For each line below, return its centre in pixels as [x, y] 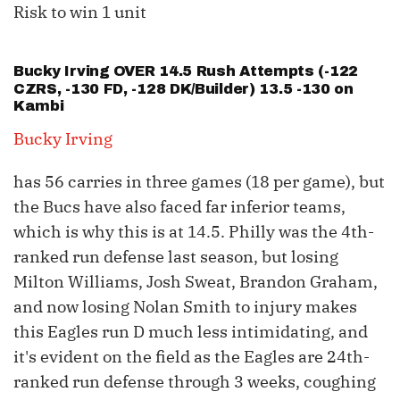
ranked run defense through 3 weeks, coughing [195, 382]
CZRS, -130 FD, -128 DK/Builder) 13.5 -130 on [183, 89]
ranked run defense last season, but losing [176, 257]
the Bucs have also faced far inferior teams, [179, 207]
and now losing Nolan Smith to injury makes [185, 307]
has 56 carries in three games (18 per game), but [199, 182]
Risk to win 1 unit [80, 12]
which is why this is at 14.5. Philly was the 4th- [194, 232]
